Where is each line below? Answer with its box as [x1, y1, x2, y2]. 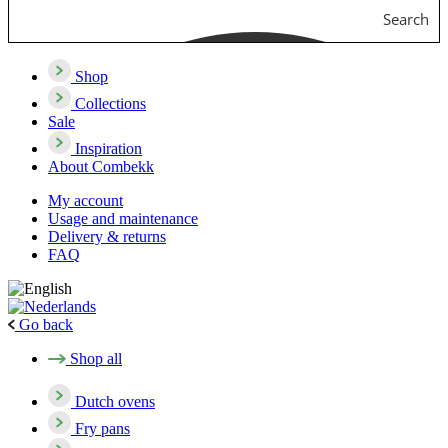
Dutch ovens [75, 392, 155, 410]
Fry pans [75, 419, 130, 437]
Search [383, 8, 429, 29]
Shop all [70, 349, 122, 367]
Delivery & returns [48, 227, 166, 245]
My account [48, 191, 123, 209]
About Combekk [48, 157, 154, 175]
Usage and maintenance [48, 209, 198, 227]
